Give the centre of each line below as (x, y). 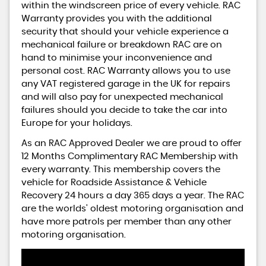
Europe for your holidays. (77, 123)
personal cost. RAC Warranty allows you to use (126, 71)
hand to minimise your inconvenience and (117, 58)
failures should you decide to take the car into (124, 110)
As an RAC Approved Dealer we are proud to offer (132, 143)
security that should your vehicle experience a (125, 32)
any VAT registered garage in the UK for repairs (126, 84)
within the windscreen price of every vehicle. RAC (131, 6)
